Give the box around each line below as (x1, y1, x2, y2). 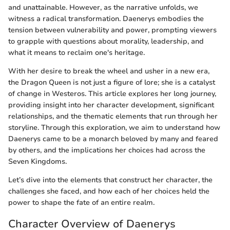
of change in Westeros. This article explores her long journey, (8, 88, 216, 99)
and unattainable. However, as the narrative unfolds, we (8, 2, 198, 12)
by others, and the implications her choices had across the (8, 145, 205, 155)
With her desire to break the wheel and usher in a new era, (8, 66, 209, 76)
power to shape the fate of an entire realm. (8, 197, 155, 207)
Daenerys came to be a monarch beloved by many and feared (8, 133, 218, 144)
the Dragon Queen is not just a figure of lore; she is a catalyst (8, 77, 215, 87)
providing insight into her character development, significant (8, 100, 214, 110)
